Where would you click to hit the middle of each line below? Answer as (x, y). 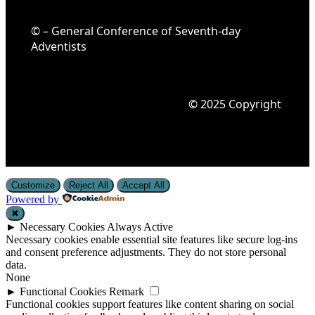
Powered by (32, 199)
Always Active (140, 226)
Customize (33, 185)
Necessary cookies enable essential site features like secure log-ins (152, 239)
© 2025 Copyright (236, 104)
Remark (127, 291)
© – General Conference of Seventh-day (136, 31)
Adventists (59, 46)
